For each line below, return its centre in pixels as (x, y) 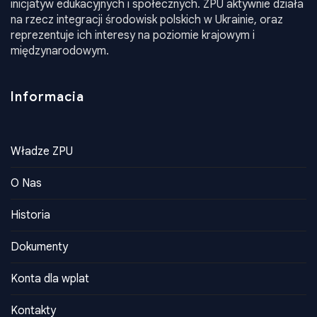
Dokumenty (39, 247)
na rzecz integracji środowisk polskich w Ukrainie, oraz (147, 20)
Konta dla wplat (50, 279)
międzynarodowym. (60, 51)
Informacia (47, 97)
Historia (30, 215)
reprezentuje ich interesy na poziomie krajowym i (133, 36)
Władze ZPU (42, 152)
